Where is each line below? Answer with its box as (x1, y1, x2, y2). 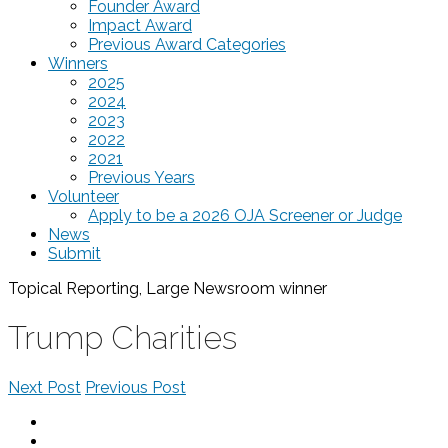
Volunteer (48, 186, 119, 206)
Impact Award (88, 15, 192, 35)
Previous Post (85, 377, 186, 397)
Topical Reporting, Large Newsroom (8, 278, 275, 298)
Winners (48, 53, 108, 73)
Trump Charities (8, 319, 237, 357)
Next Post (8, 377, 81, 397)
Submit (48, 243, 101, 263)
